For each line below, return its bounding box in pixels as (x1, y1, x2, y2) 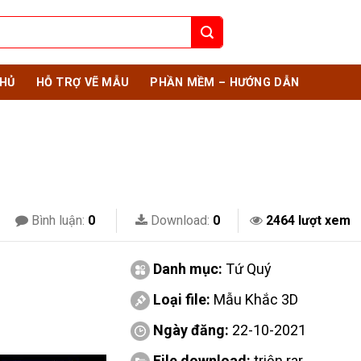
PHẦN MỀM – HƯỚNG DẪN (150, 75, 300, 89)
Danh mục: (152, 260, 226, 277)
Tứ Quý (225, 260, 272, 277)
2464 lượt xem (265, 213, 351, 228)
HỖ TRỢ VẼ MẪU (35, 75, 130, 89)
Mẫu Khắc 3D (213, 291, 298, 308)
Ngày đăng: (149, 322, 232, 338)
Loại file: (152, 291, 214, 308)
